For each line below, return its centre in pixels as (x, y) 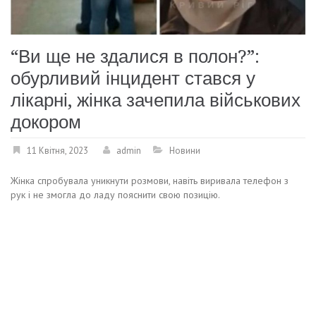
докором (46, 122)
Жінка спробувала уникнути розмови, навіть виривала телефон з (150, 181)
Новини (185, 151)
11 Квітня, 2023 (57, 151)
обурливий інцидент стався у (133, 79)
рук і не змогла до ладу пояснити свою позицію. (115, 195)
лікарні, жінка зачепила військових (156, 101)
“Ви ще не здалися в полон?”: (135, 57)
